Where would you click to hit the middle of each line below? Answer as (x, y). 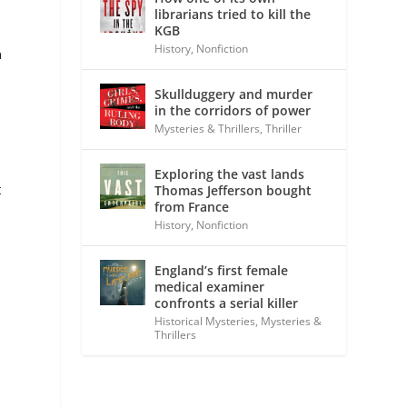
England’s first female (222, 270)
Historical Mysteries (205, 321)
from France (192, 206)
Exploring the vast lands (230, 174)
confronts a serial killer (227, 303)
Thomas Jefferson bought (233, 190)
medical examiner (210, 286)
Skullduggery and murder (234, 94)
